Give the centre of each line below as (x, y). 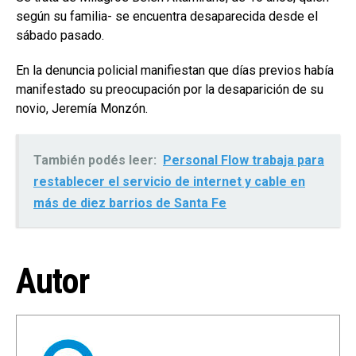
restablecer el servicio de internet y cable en (169, 181)
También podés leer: (95, 160)
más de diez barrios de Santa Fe (130, 203)
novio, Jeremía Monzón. (82, 108)
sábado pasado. (60, 35)
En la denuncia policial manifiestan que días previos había (175, 70)
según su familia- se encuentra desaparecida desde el (167, 16)
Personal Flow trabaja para (244, 160)
